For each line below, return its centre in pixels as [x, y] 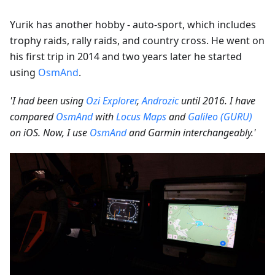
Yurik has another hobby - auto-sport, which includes [133, 24]
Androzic [160, 100]
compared [33, 116]
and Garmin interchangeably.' [191, 132]
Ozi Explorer [111, 100]
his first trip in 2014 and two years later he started [126, 56]
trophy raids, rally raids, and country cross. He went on [137, 40]
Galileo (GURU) [220, 116]
